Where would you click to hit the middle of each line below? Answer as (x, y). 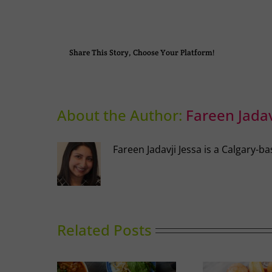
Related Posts (105, 229)
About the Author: (122, 115)
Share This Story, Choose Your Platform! (142, 53)
